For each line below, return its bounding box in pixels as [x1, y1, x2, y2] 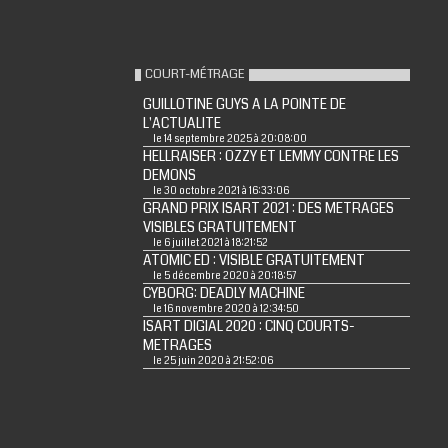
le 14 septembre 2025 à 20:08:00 [152, 132, 307, 146]
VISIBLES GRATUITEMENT [142, 218, 297, 237]
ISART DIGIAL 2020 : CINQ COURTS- [142, 317, 355, 336]
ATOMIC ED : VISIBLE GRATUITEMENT [142, 251, 365, 270]
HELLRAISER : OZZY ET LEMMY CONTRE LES [142, 147, 399, 166]
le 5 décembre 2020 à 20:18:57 [152, 269, 296, 283]
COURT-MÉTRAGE [144, 65, 245, 83]
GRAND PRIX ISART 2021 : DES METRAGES [142, 199, 394, 218]
